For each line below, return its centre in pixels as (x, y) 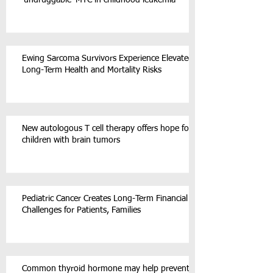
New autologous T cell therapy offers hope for (107, 129)
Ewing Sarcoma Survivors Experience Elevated (108, 58)
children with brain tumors (71, 140)
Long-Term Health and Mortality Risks (92, 70)
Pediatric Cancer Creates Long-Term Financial (105, 199)
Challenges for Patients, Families (81, 210)
